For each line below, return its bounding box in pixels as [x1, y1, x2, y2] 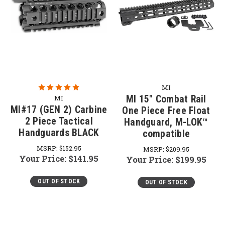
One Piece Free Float [122, 105, 210, 117]
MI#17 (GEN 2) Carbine [11, 104, 107, 116]
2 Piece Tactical [25, 116, 93, 127]
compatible [142, 128, 190, 140]
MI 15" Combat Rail [126, 93, 206, 105]
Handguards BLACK [19, 127, 99, 139]
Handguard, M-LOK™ [124, 117, 208, 128]
